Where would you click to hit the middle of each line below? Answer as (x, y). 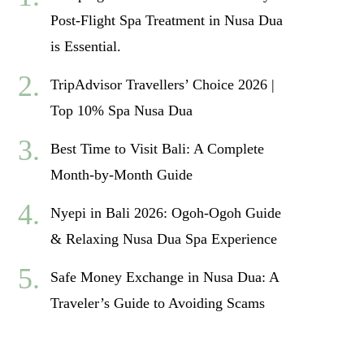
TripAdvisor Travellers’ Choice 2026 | (162, 84)
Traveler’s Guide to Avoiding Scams (157, 303)
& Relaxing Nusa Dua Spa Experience (163, 239)
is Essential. (85, 46)
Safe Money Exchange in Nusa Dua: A (164, 277)
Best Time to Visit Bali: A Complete (157, 149)
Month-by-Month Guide (121, 175)
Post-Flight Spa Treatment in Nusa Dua (166, 20)
